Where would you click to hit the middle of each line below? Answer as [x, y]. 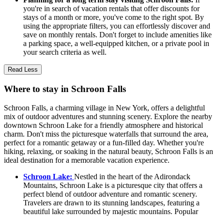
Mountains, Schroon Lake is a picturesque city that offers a [113, 185]
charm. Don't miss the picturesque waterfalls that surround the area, [106, 134]
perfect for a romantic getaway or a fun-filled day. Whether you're [104, 142]
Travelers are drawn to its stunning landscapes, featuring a [111, 202]
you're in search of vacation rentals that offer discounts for [111, 9]
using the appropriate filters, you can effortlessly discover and [117, 26]
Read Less [23, 70]
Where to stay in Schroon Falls [65, 89]
